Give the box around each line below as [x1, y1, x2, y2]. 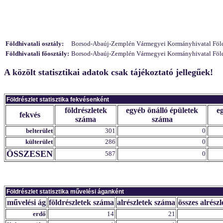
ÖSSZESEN [6, 149, 53, 159]
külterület [25, 138, 53, 145]
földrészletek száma [49, 198, 114, 207]
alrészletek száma [117, 198, 175, 207]
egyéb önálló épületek [126, 106, 198, 114]
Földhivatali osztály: [5, 40, 64, 47]
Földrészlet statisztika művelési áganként [6, 188, 124, 195]
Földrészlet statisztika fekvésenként [6, 96, 109, 103]
